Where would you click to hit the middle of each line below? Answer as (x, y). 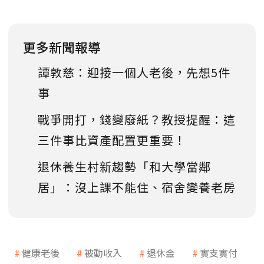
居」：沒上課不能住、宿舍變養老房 (137, 187)
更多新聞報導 (62, 47)
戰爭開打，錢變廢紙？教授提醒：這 (137, 120)
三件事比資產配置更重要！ (112, 140)
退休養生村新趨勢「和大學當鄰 (124, 167)
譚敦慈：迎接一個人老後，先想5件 (134, 72)
